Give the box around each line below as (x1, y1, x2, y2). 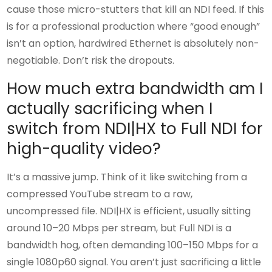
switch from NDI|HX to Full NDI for (7, 117, 263, 140)
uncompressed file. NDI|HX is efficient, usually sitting (7, 203, 251, 218)
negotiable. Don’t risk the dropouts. (7, 53, 175, 67)
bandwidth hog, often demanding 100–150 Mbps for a (7, 237, 259, 252)
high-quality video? (7, 137, 161, 160)
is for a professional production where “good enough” (7, 19, 260, 33)
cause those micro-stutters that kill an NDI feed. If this (7, 2, 265, 16)
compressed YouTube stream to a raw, (7, 186, 193, 201)
